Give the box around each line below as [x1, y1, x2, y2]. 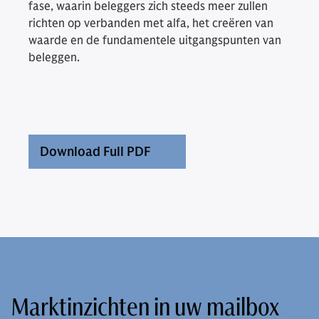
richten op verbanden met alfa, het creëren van [28, 16, 273, 31]
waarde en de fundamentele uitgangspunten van [28, 33, 281, 48]
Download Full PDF [40, 143, 150, 159]
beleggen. [28, 50, 80, 65]
